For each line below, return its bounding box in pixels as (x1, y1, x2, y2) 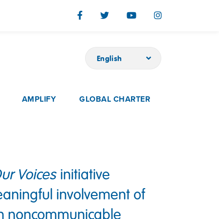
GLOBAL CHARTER (79, 94, 150, 104)
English (97, 53, 122, 63)
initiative (57, 163, 110, 183)
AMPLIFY (22, 94, 56, 104)
